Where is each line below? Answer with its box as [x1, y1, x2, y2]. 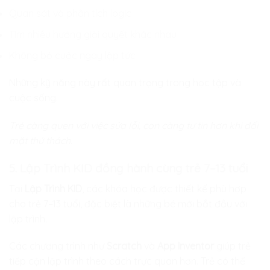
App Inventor [157, 240, 214, 253]
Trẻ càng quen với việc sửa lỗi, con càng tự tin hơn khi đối [9, 119, 258, 132]
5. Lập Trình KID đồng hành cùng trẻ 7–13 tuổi [9, 160, 248, 175]
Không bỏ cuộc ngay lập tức [9, 49, 136, 61]
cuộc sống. [9, 92, 58, 104]
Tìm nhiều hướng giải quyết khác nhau [9, 28, 177, 40]
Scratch [107, 240, 142, 253]
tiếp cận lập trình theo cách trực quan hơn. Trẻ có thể [9, 255, 245, 268]
